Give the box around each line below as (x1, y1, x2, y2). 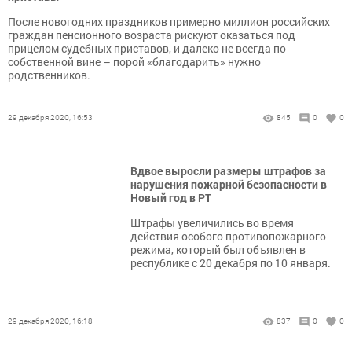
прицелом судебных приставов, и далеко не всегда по (8, 41, 286, 56)
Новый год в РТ (130, 190, 211, 205)
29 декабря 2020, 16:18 (8, 316, 93, 326)
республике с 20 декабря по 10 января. (130, 255, 331, 270)
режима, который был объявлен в (130, 242, 306, 257)
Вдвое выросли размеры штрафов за (130, 163, 326, 178)
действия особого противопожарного (130, 229, 326, 244)
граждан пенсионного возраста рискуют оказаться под (8, 27, 295, 42)
